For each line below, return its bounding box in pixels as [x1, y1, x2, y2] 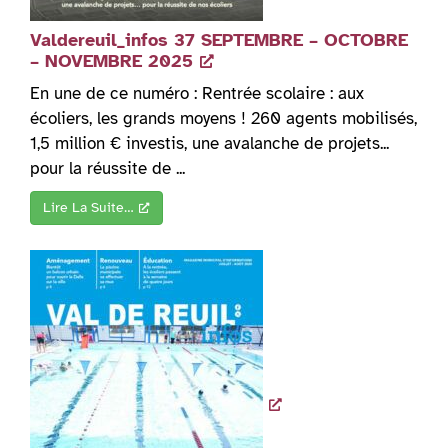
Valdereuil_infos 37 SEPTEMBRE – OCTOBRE [30, 29, 408, 52]
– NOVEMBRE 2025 [30, 50, 193, 73]
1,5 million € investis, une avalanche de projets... [30, 133, 389, 155]
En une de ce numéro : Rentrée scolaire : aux [30, 83, 364, 105]
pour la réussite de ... [30, 158, 185, 180]
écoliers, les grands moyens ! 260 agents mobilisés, [30, 108, 417, 130]
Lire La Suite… [43, 199, 134, 217]
